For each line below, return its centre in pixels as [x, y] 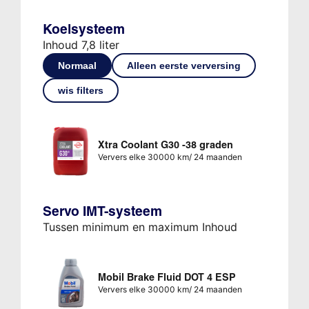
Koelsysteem [83, 29]
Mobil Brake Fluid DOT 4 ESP [167, 277]
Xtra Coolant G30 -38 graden [165, 144]
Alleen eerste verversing [183, 65]
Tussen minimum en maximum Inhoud [140, 227]
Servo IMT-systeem [102, 211]
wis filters [80, 90]
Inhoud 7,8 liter [81, 44]
